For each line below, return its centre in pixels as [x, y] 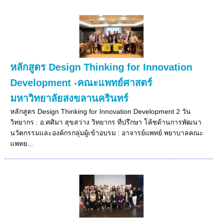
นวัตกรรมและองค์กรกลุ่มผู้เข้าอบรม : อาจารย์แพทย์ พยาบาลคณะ [107, 133]
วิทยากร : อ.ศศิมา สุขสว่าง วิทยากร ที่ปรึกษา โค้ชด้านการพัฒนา [106, 122]
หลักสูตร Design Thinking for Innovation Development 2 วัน [101, 111]
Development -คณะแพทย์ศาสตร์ [82, 82]
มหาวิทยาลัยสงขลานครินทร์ [70, 98]
